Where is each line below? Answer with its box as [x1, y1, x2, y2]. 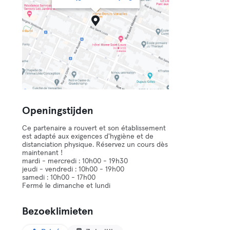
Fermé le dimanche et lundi [22, 182, 111, 189]
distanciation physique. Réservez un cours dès [22, 141, 168, 148]
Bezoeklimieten [22, 206, 94, 217]
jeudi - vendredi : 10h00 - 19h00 [22, 166, 125, 173]
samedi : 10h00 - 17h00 [22, 174, 96, 181]
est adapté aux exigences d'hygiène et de [22, 133, 154, 140]
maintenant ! [22, 149, 63, 157]
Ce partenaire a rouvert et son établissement [22, 125, 166, 132]
